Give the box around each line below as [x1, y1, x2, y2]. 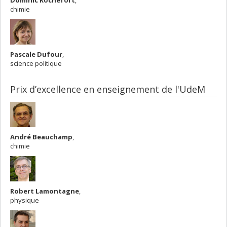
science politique [10, 59, 62, 68]
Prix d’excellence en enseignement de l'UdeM [10, 83, 205, 95]
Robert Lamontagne [10, 186, 79, 196]
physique [10, 196, 39, 205]
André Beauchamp [10, 132, 72, 141]
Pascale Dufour [10, 50, 62, 59]
